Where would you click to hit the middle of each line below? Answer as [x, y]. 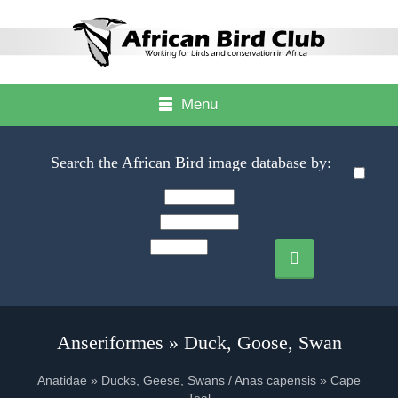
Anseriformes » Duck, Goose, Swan [199, 342]
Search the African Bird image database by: [193, 163]
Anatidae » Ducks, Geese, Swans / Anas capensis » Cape [199, 380]
